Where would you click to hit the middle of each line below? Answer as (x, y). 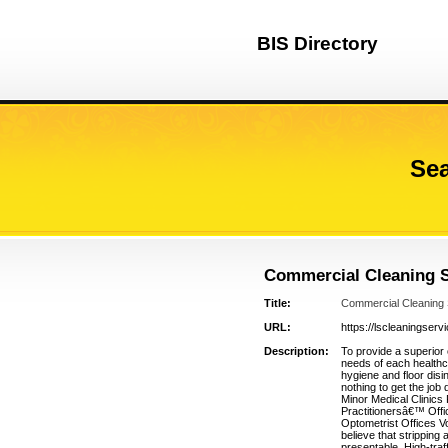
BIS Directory (317, 43)
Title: (277, 303)
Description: (296, 351)
